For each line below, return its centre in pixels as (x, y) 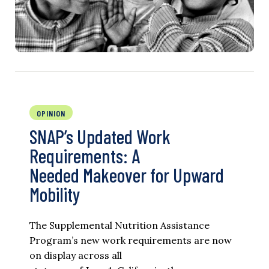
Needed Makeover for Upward (127, 175)
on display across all (76, 255)
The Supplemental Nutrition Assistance (119, 225)
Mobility (55, 194)
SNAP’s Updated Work (100, 137)
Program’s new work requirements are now (131, 240)
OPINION (51, 113)
